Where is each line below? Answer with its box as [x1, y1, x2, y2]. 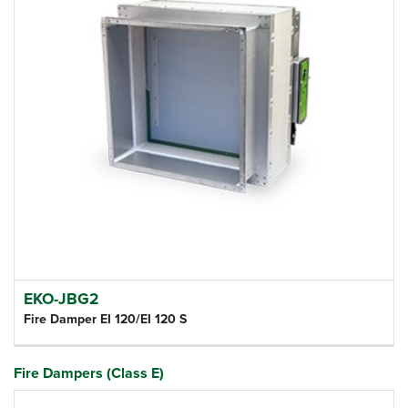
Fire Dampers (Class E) [14, 363, 164, 382]
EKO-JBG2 [24, 289, 99, 309]
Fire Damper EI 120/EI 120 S [24, 311, 187, 327]
